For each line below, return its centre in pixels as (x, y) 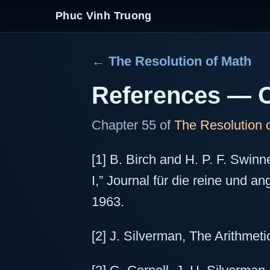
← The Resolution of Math (171, 61)
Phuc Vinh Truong (104, 16)
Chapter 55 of (133, 125)
